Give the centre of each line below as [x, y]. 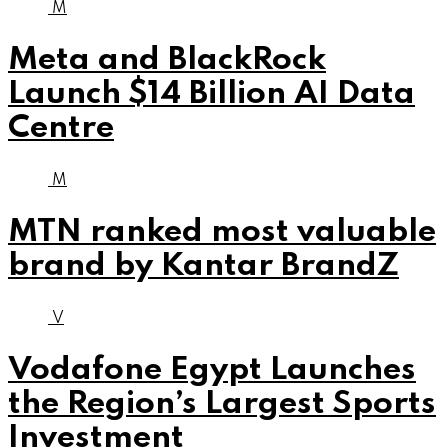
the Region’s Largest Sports [222, 404]
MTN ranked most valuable [222, 232]
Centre [61, 128]
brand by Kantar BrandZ [203, 266]
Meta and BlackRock [167, 60]
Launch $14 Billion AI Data [211, 94]
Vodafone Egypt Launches [212, 370]
